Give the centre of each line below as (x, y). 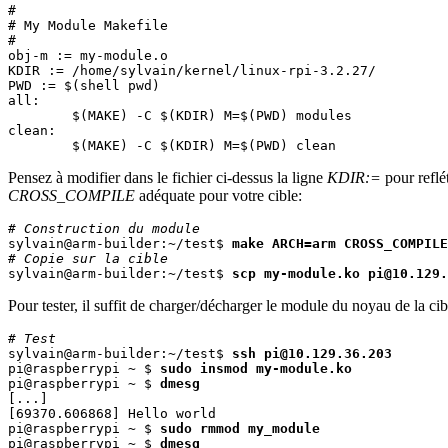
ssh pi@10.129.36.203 (312, 354)
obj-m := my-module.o (88, 56)
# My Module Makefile (88, 26)
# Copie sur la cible (88, 259)
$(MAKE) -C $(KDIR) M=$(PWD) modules (40, 116)
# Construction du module (104, 229)
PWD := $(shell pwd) (84, 86)
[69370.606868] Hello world (112, 414)
